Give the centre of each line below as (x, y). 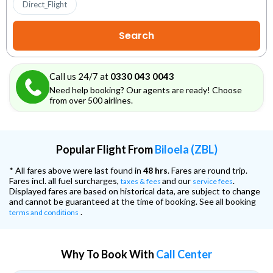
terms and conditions (44, 213)
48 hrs (155, 171)
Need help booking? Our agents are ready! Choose (145, 90)
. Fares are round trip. (207, 171)
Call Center (184, 254)
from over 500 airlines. (91, 101)
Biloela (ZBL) (186, 150)
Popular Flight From (105, 150)
